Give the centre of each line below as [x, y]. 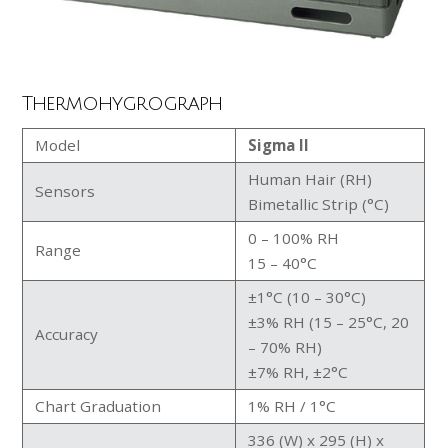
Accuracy [67, 333]
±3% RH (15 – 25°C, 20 [329, 321]
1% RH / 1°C [292, 405]
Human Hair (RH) [310, 178]
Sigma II [279, 144]
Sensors [65, 190]
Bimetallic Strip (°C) [319, 203]
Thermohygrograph [122, 103]
